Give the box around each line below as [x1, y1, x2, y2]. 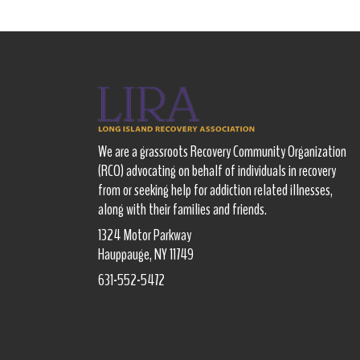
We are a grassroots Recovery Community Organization [98, 141, 346, 163]
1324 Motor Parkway [98, 224, 191, 247]
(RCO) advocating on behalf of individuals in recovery [98, 160, 336, 182]
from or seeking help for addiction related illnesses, [98, 179, 333, 202]
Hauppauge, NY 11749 [98, 243, 194, 266]
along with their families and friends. [98, 198, 267, 221]
